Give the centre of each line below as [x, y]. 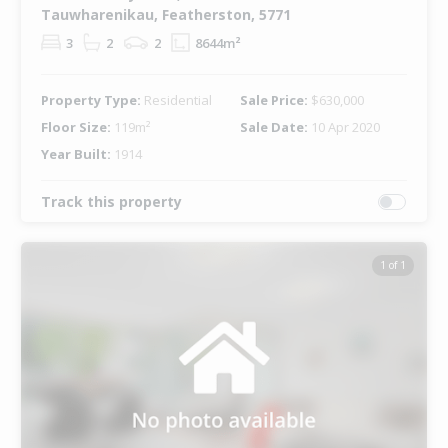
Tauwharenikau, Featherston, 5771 [165, 15]
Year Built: [77, 154]
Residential [177, 100]
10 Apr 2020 [345, 127]
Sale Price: [275, 100]
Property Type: [92, 100]
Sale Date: [275, 127]
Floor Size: [77, 127]
